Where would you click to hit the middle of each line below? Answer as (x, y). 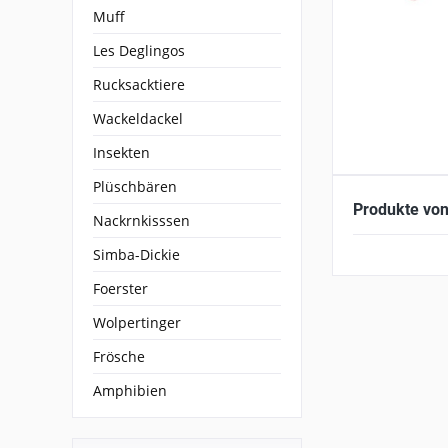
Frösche (119, 356)
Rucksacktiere (139, 84)
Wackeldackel (138, 118)
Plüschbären (135, 186)
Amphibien (130, 390)
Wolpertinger (137, 322)
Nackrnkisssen (141, 220)
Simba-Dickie (136, 254)
